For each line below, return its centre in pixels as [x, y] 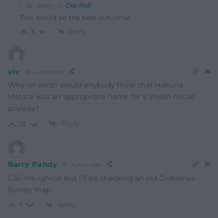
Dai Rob [79, 5]
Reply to [51, 5]
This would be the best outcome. [75, 17]
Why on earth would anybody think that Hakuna [96, 85]
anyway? [24, 109]
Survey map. [30, 189]
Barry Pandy [33, 164]
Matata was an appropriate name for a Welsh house [101, 97]
